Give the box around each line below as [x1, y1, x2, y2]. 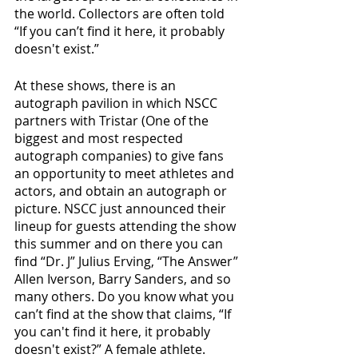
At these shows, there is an [14, 77, 179, 94]
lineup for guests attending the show [14, 217, 239, 235]
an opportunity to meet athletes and [14, 165, 237, 182]
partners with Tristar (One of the [14, 112, 212, 129]
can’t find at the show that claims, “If [14, 305, 234, 323]
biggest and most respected [14, 129, 186, 147]
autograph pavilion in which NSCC [14, 94, 221, 112]
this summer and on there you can [14, 235, 226, 253]
